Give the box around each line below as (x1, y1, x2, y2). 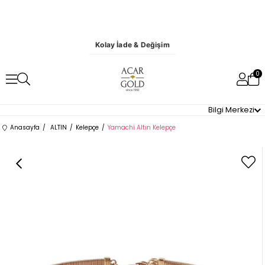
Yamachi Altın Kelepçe (108, 123, 176, 132)
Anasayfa (10, 123, 40, 132)
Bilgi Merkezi (208, 105, 254, 115)
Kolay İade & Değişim (95, 40, 170, 49)
